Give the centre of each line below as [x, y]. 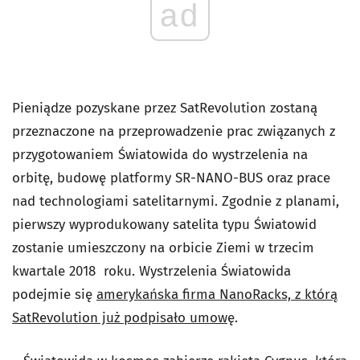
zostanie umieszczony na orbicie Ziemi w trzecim [163, 248]
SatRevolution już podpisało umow [120, 318]
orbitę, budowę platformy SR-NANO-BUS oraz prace [171, 178]
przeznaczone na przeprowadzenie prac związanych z [174, 131]
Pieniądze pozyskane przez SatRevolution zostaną [165, 108]
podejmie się [54, 295]
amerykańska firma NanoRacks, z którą [217, 295]
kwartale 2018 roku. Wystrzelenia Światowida [151, 271]
